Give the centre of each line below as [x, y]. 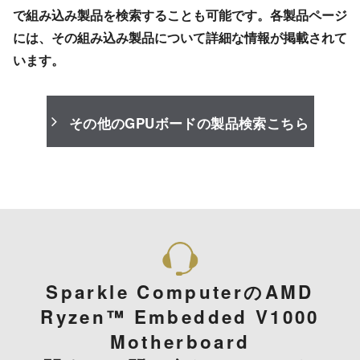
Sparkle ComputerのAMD [180, 291]
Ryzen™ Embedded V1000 [180, 316]
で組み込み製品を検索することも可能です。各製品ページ [180, 15]
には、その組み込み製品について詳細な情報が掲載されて [180, 38]
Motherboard [180, 341]
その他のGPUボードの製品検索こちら [188, 123]
